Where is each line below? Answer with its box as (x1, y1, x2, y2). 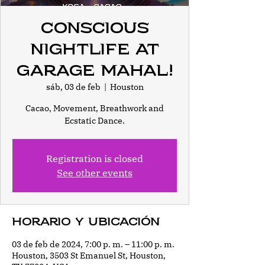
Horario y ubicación (12, 214, 160, 230)
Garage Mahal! (16, 60, 173, 82)
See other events (57, 167, 132, 179)
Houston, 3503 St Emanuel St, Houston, (12, 250, 166, 261)
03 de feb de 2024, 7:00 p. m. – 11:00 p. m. (12, 239, 174, 250)
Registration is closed (46, 153, 143, 164)
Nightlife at (30, 38, 160, 60)
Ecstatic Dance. (64, 115, 125, 126)
